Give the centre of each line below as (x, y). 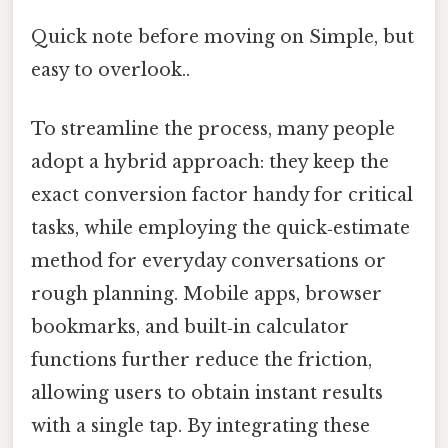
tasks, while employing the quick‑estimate (220, 228)
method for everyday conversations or (208, 261)
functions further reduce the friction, (201, 360)
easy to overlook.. (110, 69)
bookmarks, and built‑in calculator (190, 327)
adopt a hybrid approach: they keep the (210, 162)
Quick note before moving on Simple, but (222, 36)
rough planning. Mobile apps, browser (206, 294)
